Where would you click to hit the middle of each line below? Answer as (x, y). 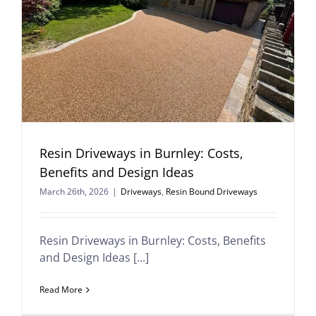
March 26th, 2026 (74, 192)
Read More (61, 290)
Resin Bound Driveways (212, 192)
